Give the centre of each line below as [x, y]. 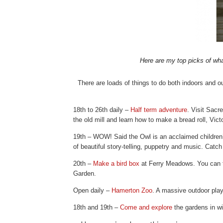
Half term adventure [159, 110]
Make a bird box [116, 164]
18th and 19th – [97, 208]
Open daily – [92, 191]
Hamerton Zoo [132, 191]
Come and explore [146, 208]
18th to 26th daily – [102, 110]
